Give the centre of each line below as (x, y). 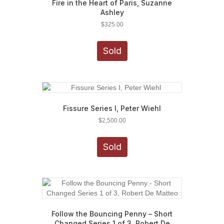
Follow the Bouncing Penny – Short (112, 214)
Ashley (112, 12)
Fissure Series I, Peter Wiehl (112, 108)
